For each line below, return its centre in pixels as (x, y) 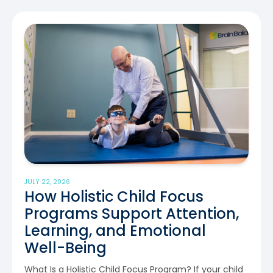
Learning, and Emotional (115, 230)
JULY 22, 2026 (47, 182)
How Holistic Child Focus (114, 196)
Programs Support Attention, (132, 213)
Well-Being (66, 247)
